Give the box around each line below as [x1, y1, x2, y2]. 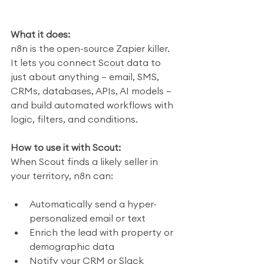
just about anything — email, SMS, [11, 71, 161, 82]
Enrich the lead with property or [29, 226, 176, 238]
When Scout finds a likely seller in [11, 156, 160, 167]
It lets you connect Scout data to [11, 57, 163, 68]
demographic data [29, 240, 114, 252]
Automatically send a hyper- [29, 198, 157, 210]
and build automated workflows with [11, 99, 176, 111]
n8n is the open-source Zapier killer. [11, 42, 172, 54]
